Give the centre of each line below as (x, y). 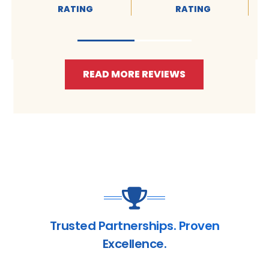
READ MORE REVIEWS (134, 74)
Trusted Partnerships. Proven (134, 225)
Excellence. (134, 243)
